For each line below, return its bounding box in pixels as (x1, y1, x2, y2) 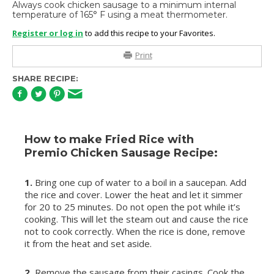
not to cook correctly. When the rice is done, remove (24, 225, 245, 238)
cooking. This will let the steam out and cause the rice (24, 213, 248, 226)
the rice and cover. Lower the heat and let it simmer (24, 188, 243, 201)
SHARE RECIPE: (12, 73, 78, 84)
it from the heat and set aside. (24, 237, 152, 250)
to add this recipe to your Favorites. (83, 28, 215, 39)
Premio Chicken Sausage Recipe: (24, 146, 218, 160)
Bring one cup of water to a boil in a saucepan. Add (32, 176, 246, 189)
